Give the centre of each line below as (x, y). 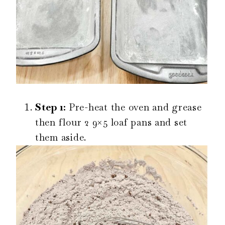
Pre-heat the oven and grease (135, 107)
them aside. (61, 137)
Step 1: (52, 107)
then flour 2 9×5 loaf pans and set (111, 122)
